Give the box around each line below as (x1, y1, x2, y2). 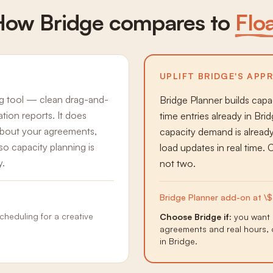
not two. (160, 157, 196, 169)
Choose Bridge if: (160, 211, 232, 222)
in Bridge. (160, 236, 197, 246)
